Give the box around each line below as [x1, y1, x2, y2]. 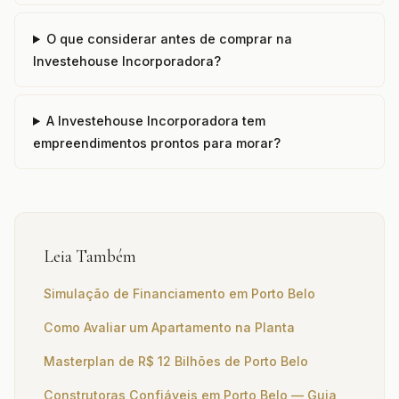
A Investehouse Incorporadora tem [46, 113, 266, 128]
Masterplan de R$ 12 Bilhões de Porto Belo [44, 354, 308, 369]
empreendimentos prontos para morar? [33, 135, 281, 151]
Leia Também [44, 246, 136, 267]
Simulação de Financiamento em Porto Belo [44, 286, 315, 301]
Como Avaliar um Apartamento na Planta [44, 320, 295, 335]
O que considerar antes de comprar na [46, 31, 293, 46]
